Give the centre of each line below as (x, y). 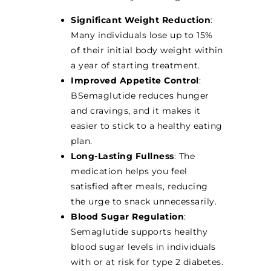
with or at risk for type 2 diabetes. (147, 262)
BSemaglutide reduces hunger (140, 96)
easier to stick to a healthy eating (147, 126)
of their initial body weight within (147, 51)
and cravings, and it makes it (136, 111)
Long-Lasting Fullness (122, 156)
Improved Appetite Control (135, 81)
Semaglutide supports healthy (139, 232)
